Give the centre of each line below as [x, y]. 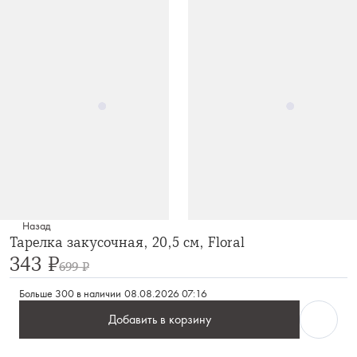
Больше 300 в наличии [70, 294]
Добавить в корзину [159, 320]
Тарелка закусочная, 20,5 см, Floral [127, 243]
